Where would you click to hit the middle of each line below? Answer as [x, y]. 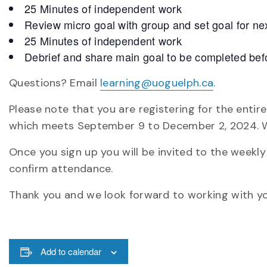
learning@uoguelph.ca [157, 83]
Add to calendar [71, 251]
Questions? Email [55, 83]
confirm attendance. [61, 169]
